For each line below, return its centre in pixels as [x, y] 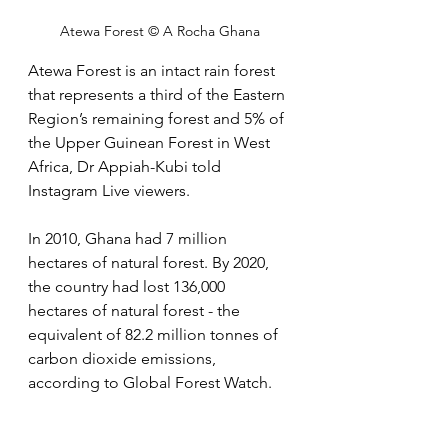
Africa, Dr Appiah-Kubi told [126, 167]
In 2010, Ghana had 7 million [129, 239]
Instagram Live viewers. [111, 191]
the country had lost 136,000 [128, 287]
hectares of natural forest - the [136, 311]
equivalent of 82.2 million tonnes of [155, 335]
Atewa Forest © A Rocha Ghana [160, 31]
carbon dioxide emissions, [124, 359]
